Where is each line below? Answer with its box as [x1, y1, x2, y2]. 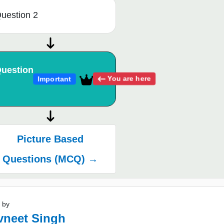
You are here [105, 74, 150, 82]
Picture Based [17, 133, 84, 144]
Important [37, 75, 71, 83]
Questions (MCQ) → [2, 153, 98, 164]
